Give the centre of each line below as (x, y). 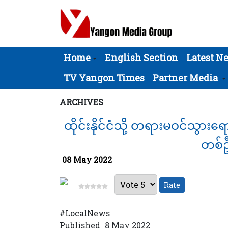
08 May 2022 (87, 160)
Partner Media (185, 78)
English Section (141, 58)
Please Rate (114, 174)
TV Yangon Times (104, 78)
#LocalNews (85, 213)
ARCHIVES (81, 102)
